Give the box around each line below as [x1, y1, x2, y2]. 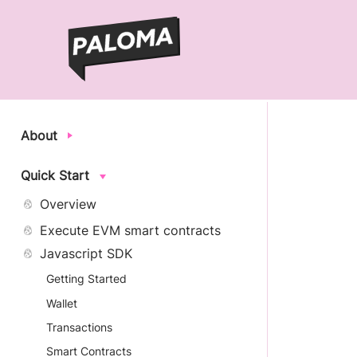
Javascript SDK [40, 245, 132, 261]
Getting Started [46, 273, 127, 286]
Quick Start [21, 167, 89, 184]
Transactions [46, 320, 112, 334]
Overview [40, 196, 96, 213]
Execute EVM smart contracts [40, 222, 221, 239]
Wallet [46, 296, 77, 310]
